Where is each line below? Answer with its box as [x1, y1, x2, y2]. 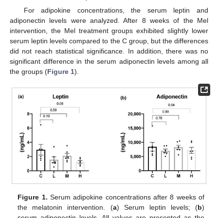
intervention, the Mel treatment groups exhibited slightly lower [10, 27, 208, 35]
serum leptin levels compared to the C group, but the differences [10, 37, 208, 45]
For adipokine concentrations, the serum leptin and [23, 6, 208, 15]
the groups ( [10, 68, 47, 76]
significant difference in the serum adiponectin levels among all [10, 57, 208, 66]
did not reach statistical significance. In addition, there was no [10, 47, 208, 55]
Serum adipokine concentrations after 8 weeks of [47, 193, 204, 201]
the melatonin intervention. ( [18, 203, 113, 211]
